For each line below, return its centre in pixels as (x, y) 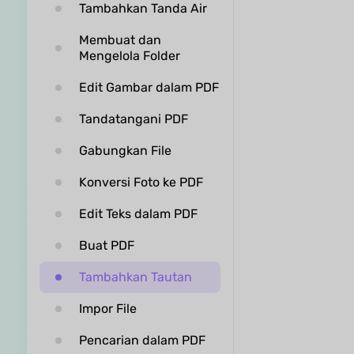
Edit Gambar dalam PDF (149, 87)
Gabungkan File (125, 151)
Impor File (107, 309)
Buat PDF (106, 245)
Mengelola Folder (129, 56)
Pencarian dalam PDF (142, 340)
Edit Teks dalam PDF (138, 214)
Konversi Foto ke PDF (141, 182)
